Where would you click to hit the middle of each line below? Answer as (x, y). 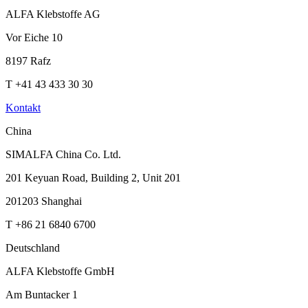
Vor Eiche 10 (34, 38)
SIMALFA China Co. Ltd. (63, 155)
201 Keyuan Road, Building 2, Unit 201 (93, 178)
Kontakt (23, 108)
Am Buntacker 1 (42, 295)
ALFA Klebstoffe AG (53, 14)
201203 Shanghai (44, 201)
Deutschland (33, 248)
